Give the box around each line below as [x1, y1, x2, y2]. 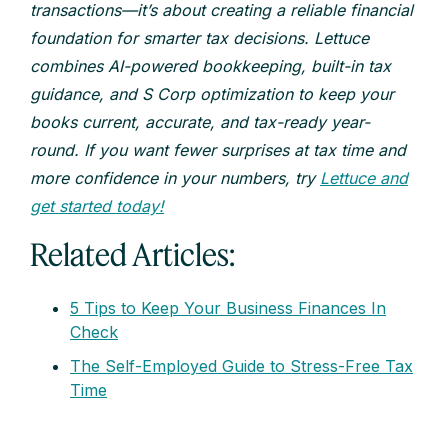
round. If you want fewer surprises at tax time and [30, 140, 406, 161]
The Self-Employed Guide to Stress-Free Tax [70, 356, 413, 377]
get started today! [30, 196, 164, 217]
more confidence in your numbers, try [30, 168, 320, 189]
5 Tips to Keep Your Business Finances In [70, 298, 386, 319]
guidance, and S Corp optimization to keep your [30, 84, 394, 105]
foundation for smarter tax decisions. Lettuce [30, 28, 369, 49]
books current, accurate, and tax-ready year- [30, 112, 370, 133]
